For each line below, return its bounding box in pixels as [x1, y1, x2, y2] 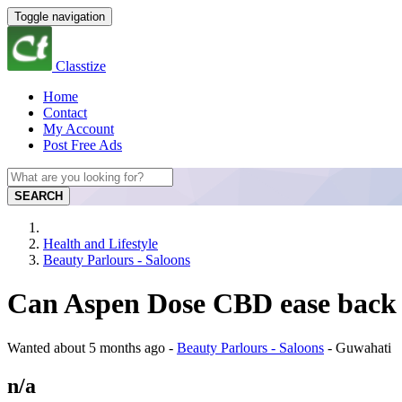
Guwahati [336, 339, 391, 355]
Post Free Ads [43, 137, 122, 153]
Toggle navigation [14, 10, 105, 23]
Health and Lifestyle [43, 236, 158, 251]
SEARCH [14, 189, 63, 203]
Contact [43, 105, 87, 120]
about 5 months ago [54, 339, 165, 355]
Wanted [7, 339, 54, 355]
